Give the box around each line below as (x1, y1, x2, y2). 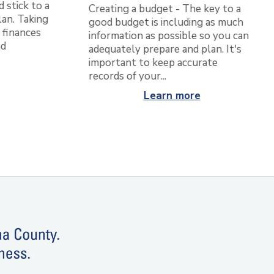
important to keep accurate (88, 56, 217, 70)
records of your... (88, 69, 166, 84)
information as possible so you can (88, 29, 248, 43)
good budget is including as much (88, 15, 243, 30)
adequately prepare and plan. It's (88, 42, 241, 57)
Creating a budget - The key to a (88, 2, 240, 17)
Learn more (143, 89, 200, 103)
